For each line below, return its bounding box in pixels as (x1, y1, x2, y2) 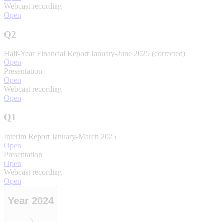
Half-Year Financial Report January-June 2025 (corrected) (4, 49, 185, 58)
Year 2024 (8, 195, 54, 207)
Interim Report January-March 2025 (4, 132, 116, 141)
